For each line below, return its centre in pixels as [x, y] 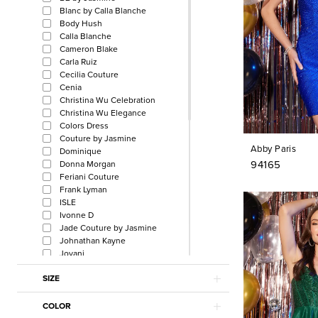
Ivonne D [77, 215]
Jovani [72, 253]
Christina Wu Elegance [103, 113]
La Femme [79, 279]
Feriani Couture [89, 177]
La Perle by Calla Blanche [108, 292]
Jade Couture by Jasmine [108, 228]
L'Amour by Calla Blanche [107, 305]
